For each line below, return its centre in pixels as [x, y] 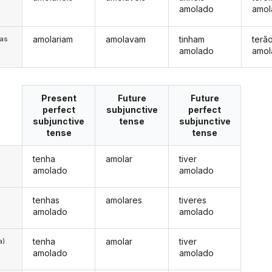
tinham [192, 39]
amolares [124, 200]
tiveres [192, 200]
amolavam [126, 39]
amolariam [53, 39]
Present [59, 98]
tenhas [46, 200]
